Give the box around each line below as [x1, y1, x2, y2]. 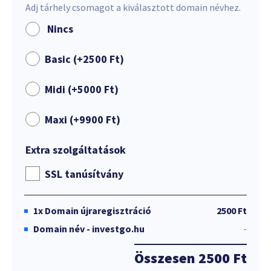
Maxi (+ [45, 113, 79, 126]
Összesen [134, 249, 198, 267]
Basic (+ [45, 52, 83, 66]
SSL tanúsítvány [45, 167, 123, 181]
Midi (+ [45, 82, 77, 96]
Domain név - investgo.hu [33, 223, 145, 235]
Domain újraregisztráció [45, 204, 151, 217]
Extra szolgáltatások [25, 143, 126, 157]
